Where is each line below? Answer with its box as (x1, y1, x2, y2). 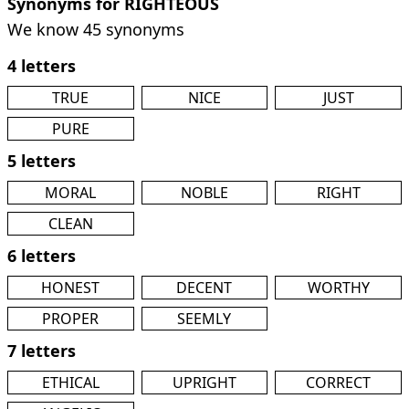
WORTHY (307, 278, 370, 298)
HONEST (41, 278, 100, 298)
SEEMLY (177, 309, 232, 329)
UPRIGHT (172, 372, 236, 393)
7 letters (7, 340, 76, 362)
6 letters (7, 245, 76, 267)
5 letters (7, 150, 76, 172)
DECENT (176, 278, 233, 298)
